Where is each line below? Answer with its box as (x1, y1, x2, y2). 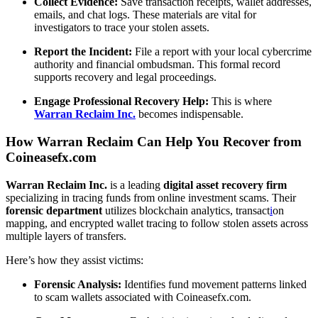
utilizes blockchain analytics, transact (102, 204, 270, 216)
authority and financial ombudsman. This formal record (34, 58, 280, 71)
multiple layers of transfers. (6, 229, 126, 242)
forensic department (6, 204, 102, 216)
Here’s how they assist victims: (6, 253, 143, 266)
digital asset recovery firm (163, 178, 287, 191)
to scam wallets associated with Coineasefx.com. (34, 290, 251, 303)
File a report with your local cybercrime (132, 45, 312, 58)
